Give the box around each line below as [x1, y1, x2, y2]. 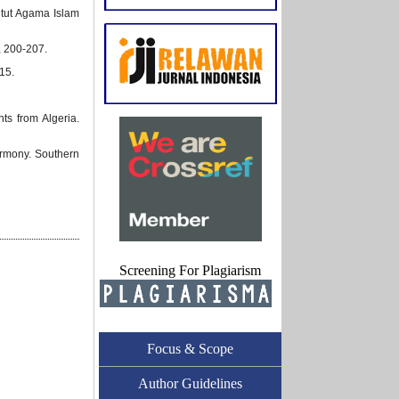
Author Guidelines [138, 376, 242, 391]
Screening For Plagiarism [119, 263, 261, 278]
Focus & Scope [147, 341, 233, 356]
